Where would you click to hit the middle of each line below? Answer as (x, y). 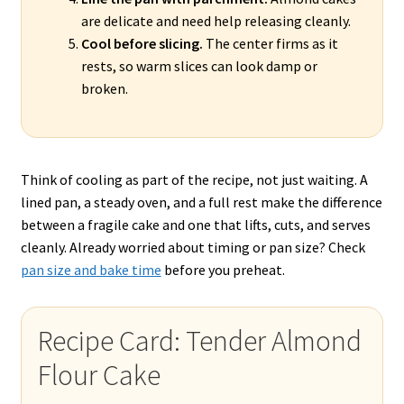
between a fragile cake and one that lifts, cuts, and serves (195, 225)
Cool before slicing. (142, 44)
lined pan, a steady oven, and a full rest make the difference (201, 202)
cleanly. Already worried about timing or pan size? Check (193, 248)
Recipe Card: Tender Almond (199, 341)
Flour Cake (99, 376)
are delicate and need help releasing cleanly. (216, 21)
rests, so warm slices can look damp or (199, 66)
